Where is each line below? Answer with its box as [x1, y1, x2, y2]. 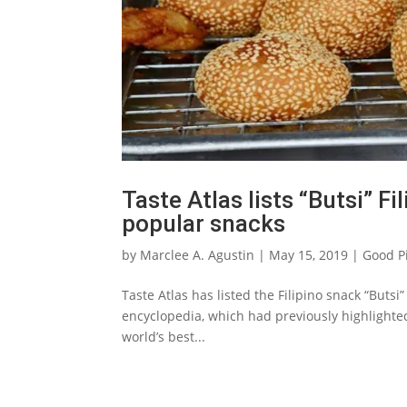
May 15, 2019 [269, 246, 349, 264]
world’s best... [122, 328, 206, 346]
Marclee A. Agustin [140, 246, 255, 264]
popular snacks [122, 210, 286, 238]
